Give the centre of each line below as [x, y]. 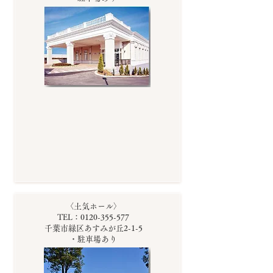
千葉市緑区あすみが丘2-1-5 [93, 228]
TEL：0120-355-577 [93, 217]
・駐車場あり [93, 239]
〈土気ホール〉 [93, 206]
